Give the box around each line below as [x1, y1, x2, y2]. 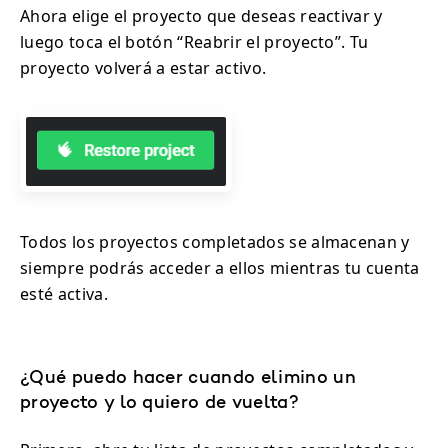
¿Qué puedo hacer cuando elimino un [20, 370, 356, 389]
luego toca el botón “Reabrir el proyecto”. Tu [20, 31, 369, 54]
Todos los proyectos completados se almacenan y [20, 231, 410, 254]
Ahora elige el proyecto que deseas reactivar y [20, 5, 383, 28]
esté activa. [20, 283, 108, 306]
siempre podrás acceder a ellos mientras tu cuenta [20, 257, 420, 280]
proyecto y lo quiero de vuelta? [20, 395, 299, 414]
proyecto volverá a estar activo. [20, 57, 267, 80]
